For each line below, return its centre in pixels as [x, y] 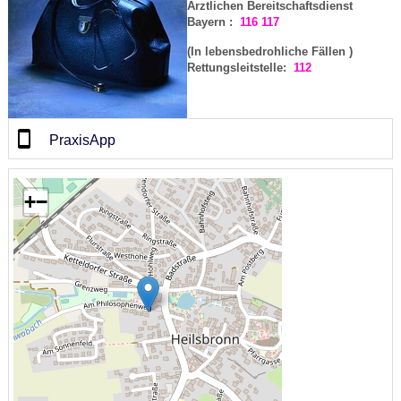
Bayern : [213, 21]
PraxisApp [82, 140]
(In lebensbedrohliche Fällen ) [269, 51]
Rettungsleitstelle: [240, 67]
